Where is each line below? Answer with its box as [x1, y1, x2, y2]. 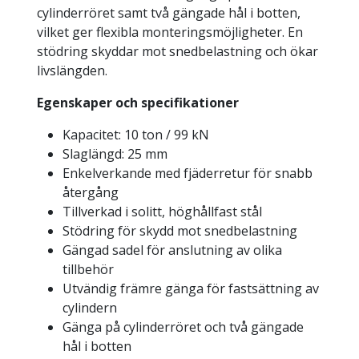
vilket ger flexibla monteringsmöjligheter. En [36, 23, 303, 42]
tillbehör [62, 260, 114, 279]
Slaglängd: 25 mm [62, 145, 167, 163]
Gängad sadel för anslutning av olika [62, 241, 282, 260]
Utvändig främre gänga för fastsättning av [62, 280, 319, 298]
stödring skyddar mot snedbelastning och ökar [36, 42, 318, 61]
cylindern [62, 299, 117, 317]
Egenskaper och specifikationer [36, 94, 239, 112]
